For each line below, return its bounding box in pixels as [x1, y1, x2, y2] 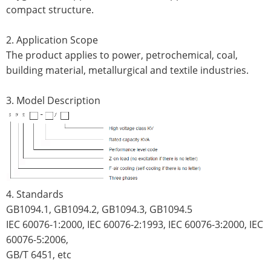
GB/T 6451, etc [6, 248, 71, 262]
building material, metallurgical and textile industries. [6, 63, 249, 77]
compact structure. [6, 2, 94, 16]
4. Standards [6, 188, 64, 201]
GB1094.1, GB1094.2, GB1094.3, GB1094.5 [6, 203, 192, 217]
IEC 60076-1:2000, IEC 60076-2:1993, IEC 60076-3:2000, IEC [6, 218, 263, 232]
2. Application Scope [6, 33, 98, 47]
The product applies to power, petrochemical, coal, [6, 48, 238, 62]
